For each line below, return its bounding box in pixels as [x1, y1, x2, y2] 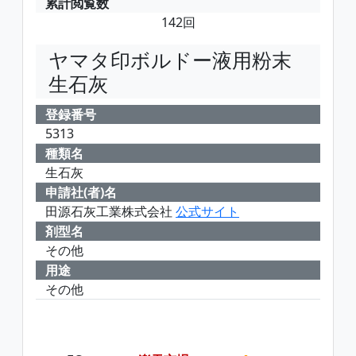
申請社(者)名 [45, 184, 117, 201]
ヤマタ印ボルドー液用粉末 [48, 46, 292, 73]
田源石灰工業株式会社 [45, 203, 176, 220]
